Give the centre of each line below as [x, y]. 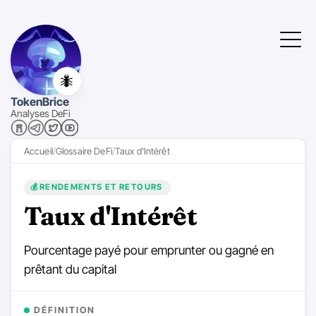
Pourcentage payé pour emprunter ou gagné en [148, 250]
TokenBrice [40, 102]
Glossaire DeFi [84, 151]
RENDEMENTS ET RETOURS [101, 187]
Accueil [38, 151]
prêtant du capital [70, 269]
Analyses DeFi [41, 113]
